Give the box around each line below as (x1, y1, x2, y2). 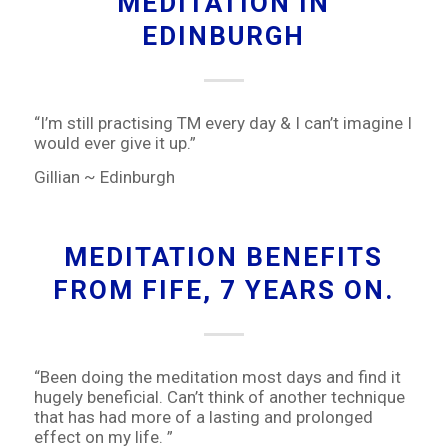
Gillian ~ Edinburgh (33, 167, 175, 187)
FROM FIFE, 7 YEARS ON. (53, 275, 395, 306)
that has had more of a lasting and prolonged (33, 406, 373, 427)
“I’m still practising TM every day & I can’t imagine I (33, 112, 412, 133)
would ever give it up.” (33, 132, 196, 153)
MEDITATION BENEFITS (64, 242, 384, 273)
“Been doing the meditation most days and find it (33, 366, 401, 387)
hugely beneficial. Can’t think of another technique (33, 386, 405, 407)
